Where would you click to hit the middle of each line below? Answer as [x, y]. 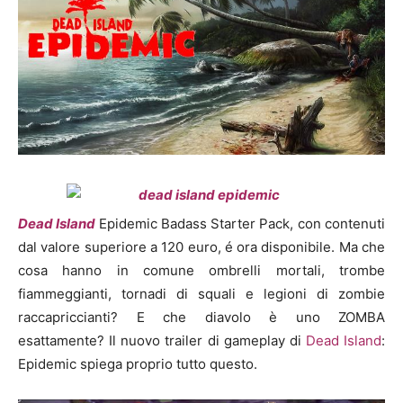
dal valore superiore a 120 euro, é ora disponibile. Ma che [201, 247]
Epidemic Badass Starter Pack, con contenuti [242, 224]
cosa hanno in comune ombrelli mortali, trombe [201, 271]
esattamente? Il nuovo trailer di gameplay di [162, 341]
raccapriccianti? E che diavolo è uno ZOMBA [201, 318]
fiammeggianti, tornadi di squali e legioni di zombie [201, 294]
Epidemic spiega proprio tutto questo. [138, 364]
